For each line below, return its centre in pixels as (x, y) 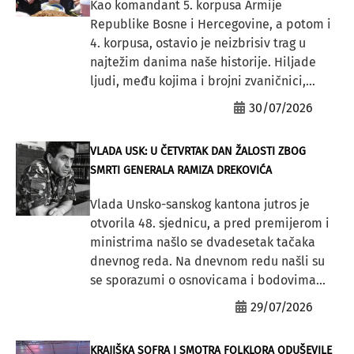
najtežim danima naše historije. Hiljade (203, 62)
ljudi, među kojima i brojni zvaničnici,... (202, 81)
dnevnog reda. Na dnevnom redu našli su (207, 262)
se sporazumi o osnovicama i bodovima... (207, 281)
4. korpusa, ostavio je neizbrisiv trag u (198, 43)
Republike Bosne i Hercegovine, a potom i (210, 24)
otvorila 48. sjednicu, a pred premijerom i (209, 224)
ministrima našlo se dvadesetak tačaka (202, 243)
